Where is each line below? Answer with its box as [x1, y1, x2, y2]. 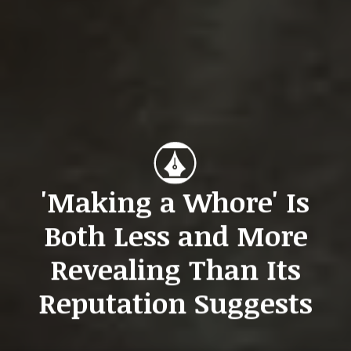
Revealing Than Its [50, 248, 301, 288]
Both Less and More [43, 215, 308, 254]
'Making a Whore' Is [42, 181, 309, 220]
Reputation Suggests [38, 282, 313, 321]
